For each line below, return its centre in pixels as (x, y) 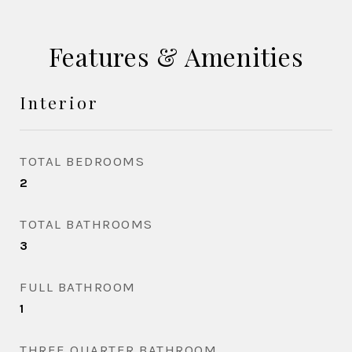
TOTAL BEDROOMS (82, 161)
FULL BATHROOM (78, 287)
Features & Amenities (176, 56)
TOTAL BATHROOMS (86, 224)
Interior (59, 102)
